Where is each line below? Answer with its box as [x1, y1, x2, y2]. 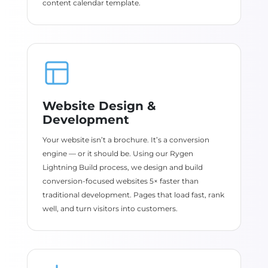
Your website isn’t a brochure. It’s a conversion [42, 135, 209, 144]
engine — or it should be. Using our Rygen [42, 149, 193, 158]
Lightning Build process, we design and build [42, 163, 203, 172]
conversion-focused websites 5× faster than [42, 176, 199, 185]
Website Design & [42, 99, 156, 113]
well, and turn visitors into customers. [42, 204, 178, 213]
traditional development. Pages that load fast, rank [42, 190, 224, 199]
